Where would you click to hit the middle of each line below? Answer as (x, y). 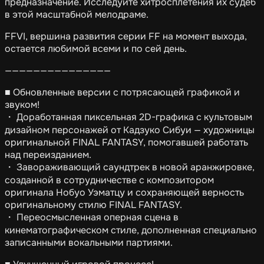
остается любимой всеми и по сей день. (96, 49)
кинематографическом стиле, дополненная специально (131, 230)
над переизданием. (48, 155)
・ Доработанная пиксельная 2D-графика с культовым (128, 117)
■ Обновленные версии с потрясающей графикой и (122, 93)
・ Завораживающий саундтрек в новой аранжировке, (130, 167)
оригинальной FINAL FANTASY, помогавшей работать (126, 143)
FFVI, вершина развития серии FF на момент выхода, (126, 37)
